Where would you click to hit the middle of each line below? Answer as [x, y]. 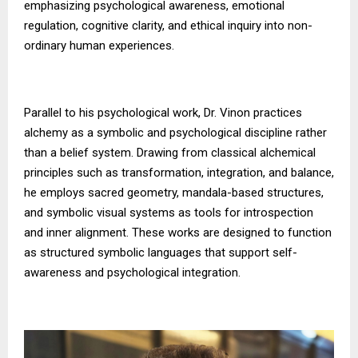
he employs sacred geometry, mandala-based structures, [174, 193]
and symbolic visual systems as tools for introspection [169, 213]
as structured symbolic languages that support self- [161, 253]
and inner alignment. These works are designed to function [178, 233]
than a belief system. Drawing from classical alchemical [170, 153]
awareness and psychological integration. [132, 273]
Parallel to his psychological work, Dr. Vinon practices [163, 113]
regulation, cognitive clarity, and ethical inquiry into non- [168, 26]
